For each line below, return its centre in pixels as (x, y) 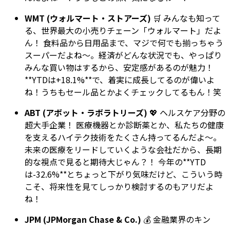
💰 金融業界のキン (176, 219)
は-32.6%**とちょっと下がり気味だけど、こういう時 (123, 174)
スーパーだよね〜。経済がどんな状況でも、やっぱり (123, 55)
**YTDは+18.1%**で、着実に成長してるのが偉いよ (120, 80)
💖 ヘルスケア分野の (186, 113)
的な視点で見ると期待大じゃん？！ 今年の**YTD (115, 162)
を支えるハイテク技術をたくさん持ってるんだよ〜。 (123, 137)
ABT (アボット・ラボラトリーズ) (86, 113)
